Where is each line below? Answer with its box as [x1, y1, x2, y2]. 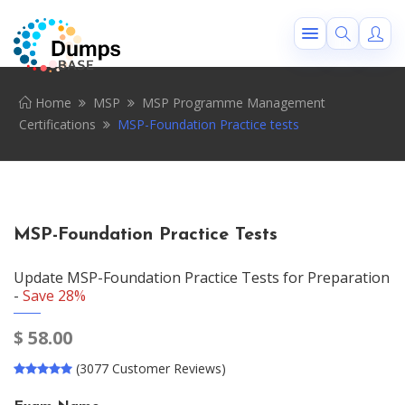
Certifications [19, 116, 96, 133]
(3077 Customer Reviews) [76, 360, 226, 377]
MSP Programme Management [142, 94, 325, 111]
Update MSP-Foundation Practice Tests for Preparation [14, 268, 390, 287]
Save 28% [23, 286, 86, 306]
